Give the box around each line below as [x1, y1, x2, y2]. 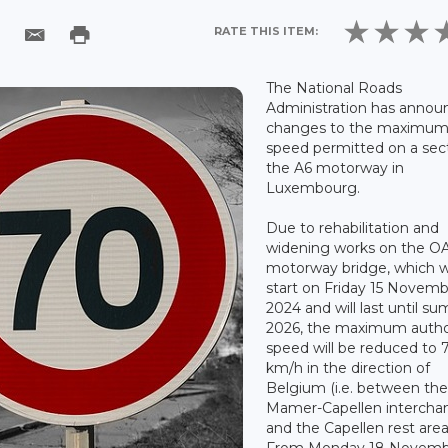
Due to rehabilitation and [266, 218, 440, 237]
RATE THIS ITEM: [214, 23, 319, 38]
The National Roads [266, 78, 403, 97]
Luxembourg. [266, 178, 361, 197]
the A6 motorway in [266, 158, 405, 177]
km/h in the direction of [266, 358, 431, 377]
